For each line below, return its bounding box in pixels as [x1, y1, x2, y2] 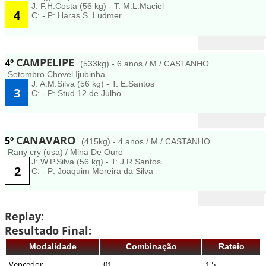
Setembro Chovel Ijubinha [8, 69, 105, 79]
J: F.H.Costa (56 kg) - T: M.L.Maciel [31, 1, 164, 11]
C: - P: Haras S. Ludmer [31, 11, 122, 20]
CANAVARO [16, 133, 78, 147]
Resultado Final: [5, 223, 91, 237]
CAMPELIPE [16, 55, 77, 69]
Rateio [218, 242, 245, 251]
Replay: [5, 209, 44, 223]
